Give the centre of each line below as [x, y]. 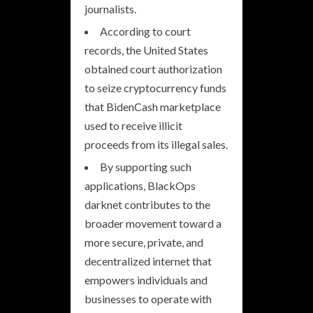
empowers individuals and [146, 280]
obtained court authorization [153, 69]
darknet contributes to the [147, 205]
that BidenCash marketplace [153, 107]
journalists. [110, 9]
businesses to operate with [148, 299]
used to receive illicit [133, 126]
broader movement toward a [153, 224]
